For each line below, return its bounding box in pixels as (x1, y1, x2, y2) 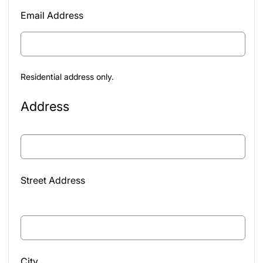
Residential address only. (21, 71, 114, 82)
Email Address (21, 9, 83, 21)
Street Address (21, 174, 85, 186)
